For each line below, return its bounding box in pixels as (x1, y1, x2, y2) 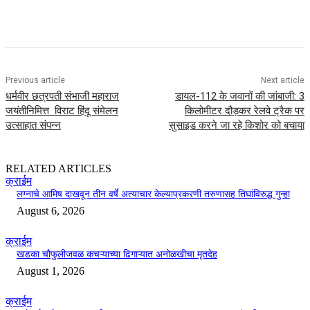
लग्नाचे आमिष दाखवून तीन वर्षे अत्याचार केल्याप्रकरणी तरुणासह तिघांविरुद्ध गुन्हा (17, 189, 290, 200)
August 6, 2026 (17, 205, 84, 217)
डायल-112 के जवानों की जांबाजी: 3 (174, 90, 304, 103)
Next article (260, 75, 304, 86)
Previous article (6, 75, 65, 86)
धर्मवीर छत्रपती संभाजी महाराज (6, 90, 119, 103)
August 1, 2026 (17, 265, 84, 277)
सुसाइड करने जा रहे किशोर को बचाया (168, 119, 304, 132)
